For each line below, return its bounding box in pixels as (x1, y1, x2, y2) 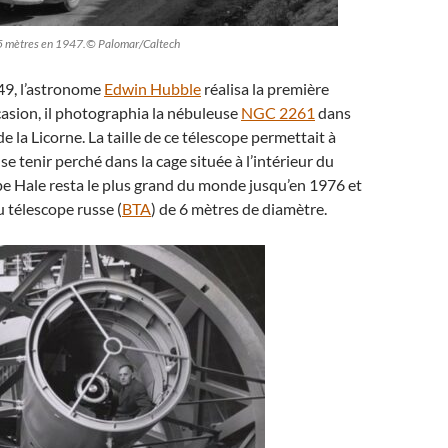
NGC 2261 (241, 103, 315, 122)
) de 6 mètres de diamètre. (151, 199, 327, 218)
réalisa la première (201, 79, 329, 98)
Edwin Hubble (104, 79, 201, 98)
